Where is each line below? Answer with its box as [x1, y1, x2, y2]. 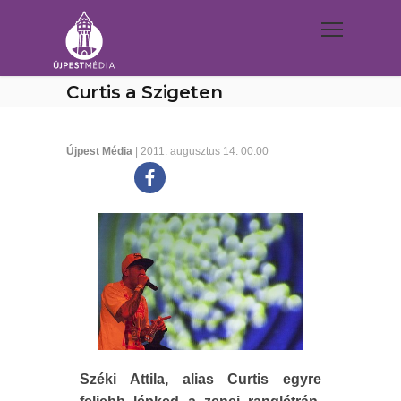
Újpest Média [66, 145, 132, 158]
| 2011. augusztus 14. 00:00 [132, 145, 269, 158]
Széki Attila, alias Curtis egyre [80, 371, 321, 388]
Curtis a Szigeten [66, 81, 223, 103]
